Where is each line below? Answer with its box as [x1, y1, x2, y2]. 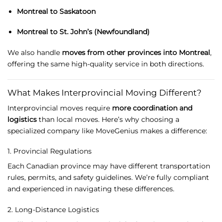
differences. [135, 184, 174, 194]
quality [90, 59, 115, 69]
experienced [22, 184, 66, 194]
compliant [173, 173, 209, 182]
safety [73, 173, 96, 182]
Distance [35, 205, 68, 215]
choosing [141, 114, 175, 124]
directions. [168, 59, 204, 69]
